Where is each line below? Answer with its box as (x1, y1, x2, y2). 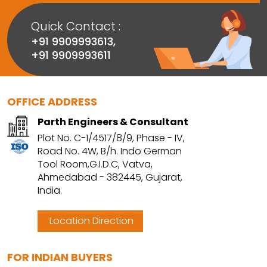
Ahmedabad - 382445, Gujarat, (38, 170, 182, 185)
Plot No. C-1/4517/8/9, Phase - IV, (38, 131, 185, 145)
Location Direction (47, 214, 133, 228)
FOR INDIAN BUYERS (7, 250, 113, 265)
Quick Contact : (31, 17, 120, 35)
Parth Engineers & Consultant (38, 115, 188, 129)
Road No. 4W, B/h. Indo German (38, 144, 182, 159)
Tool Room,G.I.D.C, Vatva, (38, 157, 153, 172)
